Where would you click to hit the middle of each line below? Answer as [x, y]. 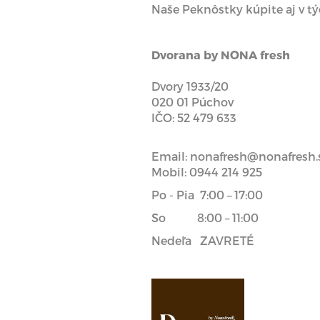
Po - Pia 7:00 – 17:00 [207, 194]
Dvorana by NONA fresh [221, 54]
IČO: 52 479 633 [194, 117]
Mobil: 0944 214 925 [207, 171]
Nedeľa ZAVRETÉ [203, 240]
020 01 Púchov [192, 101]
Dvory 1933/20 [190, 86]
